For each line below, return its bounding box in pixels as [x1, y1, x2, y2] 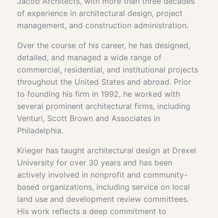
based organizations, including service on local [17, 182, 190, 192]
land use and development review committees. [17, 194, 189, 204]
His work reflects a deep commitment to [17, 206, 166, 216]
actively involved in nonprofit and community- [17, 169, 187, 180]
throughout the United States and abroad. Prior [17, 76, 191, 87]
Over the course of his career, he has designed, [17, 40, 190, 50]
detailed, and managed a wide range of [17, 52, 162, 62]
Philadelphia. [17, 125, 63, 135]
